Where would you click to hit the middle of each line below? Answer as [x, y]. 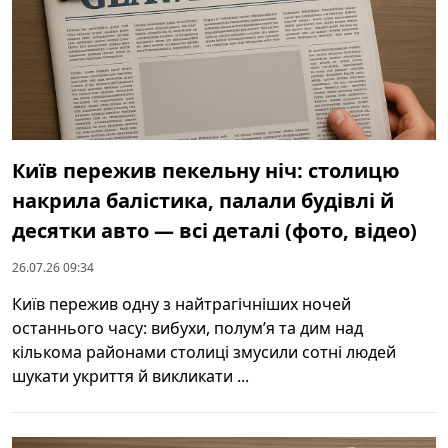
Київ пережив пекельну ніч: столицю [206, 171]
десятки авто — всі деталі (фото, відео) [214, 231]
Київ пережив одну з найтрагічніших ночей [181, 304]
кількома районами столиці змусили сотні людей [204, 352]
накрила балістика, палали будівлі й [203, 201]
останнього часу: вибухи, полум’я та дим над [187, 328]
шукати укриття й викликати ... [130, 376]
